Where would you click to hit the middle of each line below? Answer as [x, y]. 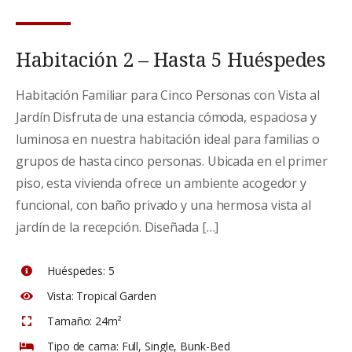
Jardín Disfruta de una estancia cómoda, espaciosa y [166, 117]
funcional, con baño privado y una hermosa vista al [163, 205]
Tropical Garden [115, 296]
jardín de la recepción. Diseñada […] [117, 227]
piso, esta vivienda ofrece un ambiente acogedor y [161, 183]
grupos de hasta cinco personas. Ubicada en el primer [172, 161]
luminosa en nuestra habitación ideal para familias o [168, 139]
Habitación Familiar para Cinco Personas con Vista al [168, 95]
